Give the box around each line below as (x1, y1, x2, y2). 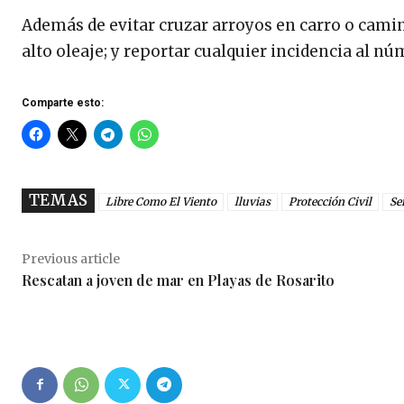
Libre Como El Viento (106, 194, 216, 208)
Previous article (22, 250, 120, 267)
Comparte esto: (22, 96, 104, 109)
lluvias (234, 194, 271, 208)
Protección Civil (289, 194, 372, 208)
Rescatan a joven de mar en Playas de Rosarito (22, 270, 335, 289)
